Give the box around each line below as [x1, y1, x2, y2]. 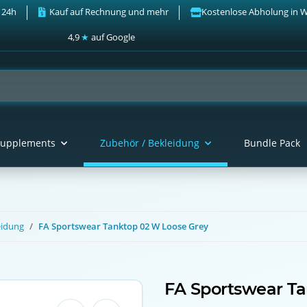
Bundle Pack [243, 136, 300, 150]
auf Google [89, 31, 136, 44]
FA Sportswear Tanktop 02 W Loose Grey [38, 220, 208, 233]
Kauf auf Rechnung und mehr [49, 5, 169, 18]
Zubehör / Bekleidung [99, 136, 199, 150]
